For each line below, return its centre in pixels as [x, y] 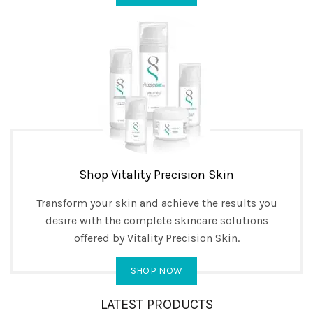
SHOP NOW [156, 271]
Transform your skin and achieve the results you [156, 203]
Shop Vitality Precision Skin [156, 175]
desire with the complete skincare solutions [156, 220]
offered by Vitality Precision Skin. [156, 238]
